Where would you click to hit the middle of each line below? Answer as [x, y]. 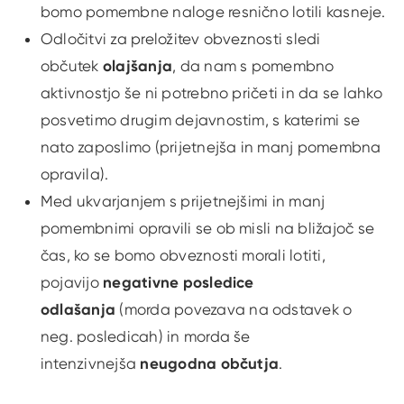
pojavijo [70, 283]
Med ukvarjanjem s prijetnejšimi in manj [183, 202]
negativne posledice [179, 282]
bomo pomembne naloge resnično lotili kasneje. [213, 12]
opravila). [75, 174]
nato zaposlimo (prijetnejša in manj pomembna [211, 147]
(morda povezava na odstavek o [236, 310]
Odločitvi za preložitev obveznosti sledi [181, 39]
